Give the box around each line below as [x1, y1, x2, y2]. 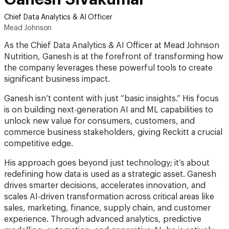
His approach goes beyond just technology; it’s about [4, 159, 210, 167]
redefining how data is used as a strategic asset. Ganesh [4, 170, 216, 178]
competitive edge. [4, 140, 73, 148]
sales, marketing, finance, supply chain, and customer [4, 204, 211, 212]
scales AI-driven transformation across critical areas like [4, 193, 214, 201]
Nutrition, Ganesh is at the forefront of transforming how [4, 53, 223, 61]
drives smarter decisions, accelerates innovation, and [4, 181, 205, 190]
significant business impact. [4, 75, 110, 83]
